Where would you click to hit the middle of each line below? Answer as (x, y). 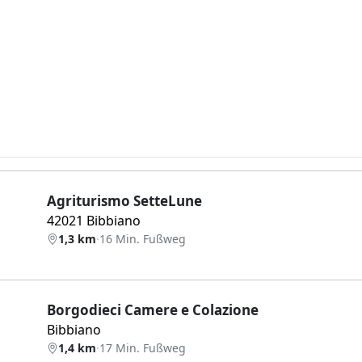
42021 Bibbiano (94, 221)
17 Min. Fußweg (143, 348)
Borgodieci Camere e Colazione (153, 310)
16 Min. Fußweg (143, 239)
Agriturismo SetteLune (124, 201)
